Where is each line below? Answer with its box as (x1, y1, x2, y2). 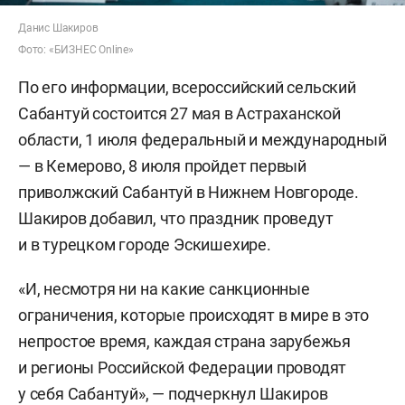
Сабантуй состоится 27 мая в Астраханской (18, 103, 341, 123)
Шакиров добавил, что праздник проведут (18, 208, 334, 228)
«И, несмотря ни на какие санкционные (18, 278, 310, 298)
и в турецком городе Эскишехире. (18, 234, 271, 254)
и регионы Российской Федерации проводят (18, 357, 347, 377)
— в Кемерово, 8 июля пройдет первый (18, 155, 306, 175)
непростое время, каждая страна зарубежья (18, 331, 351, 351)
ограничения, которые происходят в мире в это (18, 305, 370, 325)
